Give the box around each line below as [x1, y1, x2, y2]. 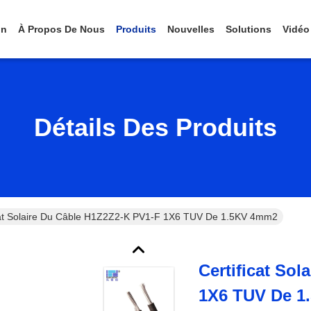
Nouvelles [167, 24, 215, 35]
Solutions [226, 24, 271, 35]
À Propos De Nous [18, 24, 105, 35]
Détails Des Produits [34, 113, 277, 142]
